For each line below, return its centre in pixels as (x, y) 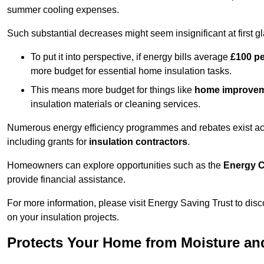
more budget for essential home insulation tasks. (131, 71)
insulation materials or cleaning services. (115, 104)
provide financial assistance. (66, 180)
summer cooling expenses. (63, 10)
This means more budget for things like (113, 90)
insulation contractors (138, 142)
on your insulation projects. (63, 217)
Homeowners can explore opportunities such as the (115, 166)
